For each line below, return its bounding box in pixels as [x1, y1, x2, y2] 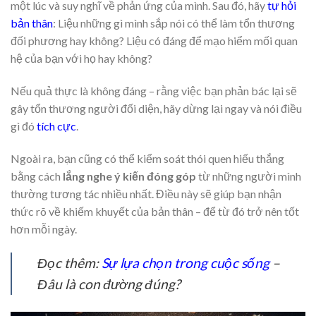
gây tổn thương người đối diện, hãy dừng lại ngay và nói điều [11, 101, 302, 115]
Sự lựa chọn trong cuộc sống [102, 254, 269, 271]
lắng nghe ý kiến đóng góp [63, 169, 196, 183]
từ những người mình [196, 169, 301, 183]
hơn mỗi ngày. [11, 221, 77, 236]
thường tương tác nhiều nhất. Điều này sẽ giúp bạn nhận [11, 186, 281, 200]
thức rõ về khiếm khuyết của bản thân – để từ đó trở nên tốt [11, 204, 299, 218]
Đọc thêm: [37, 254, 102, 271]
